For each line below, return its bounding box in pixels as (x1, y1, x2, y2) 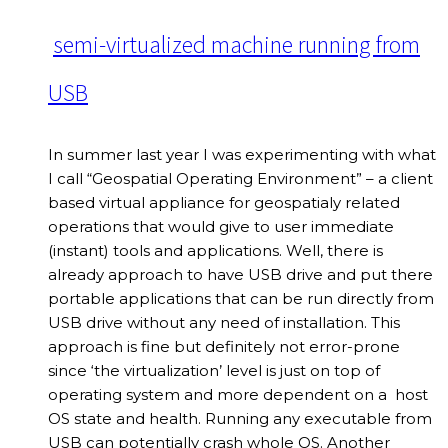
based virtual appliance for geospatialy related (48, 193, 400, 213)
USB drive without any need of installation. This (48, 313, 400, 333)
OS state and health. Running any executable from (48, 409, 432, 429)
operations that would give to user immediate (48, 217, 394, 237)
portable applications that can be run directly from (48, 289, 434, 309)
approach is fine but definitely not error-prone (48, 337, 400, 357)
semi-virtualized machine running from (53, 29, 420, 61)
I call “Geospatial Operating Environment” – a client (48, 169, 433, 189)
